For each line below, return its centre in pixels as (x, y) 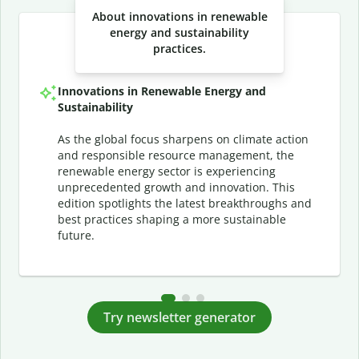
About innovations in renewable (179, 16)
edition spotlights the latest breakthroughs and (185, 203)
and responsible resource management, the (176, 155)
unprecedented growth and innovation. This (176, 187)
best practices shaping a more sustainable (172, 219)
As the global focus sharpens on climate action (183, 139)
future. (76, 235)
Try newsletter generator (179, 317)
